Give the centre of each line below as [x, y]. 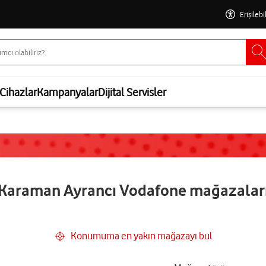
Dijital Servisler [132, 92]
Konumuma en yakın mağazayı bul [141, 236]
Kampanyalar [67, 92]
